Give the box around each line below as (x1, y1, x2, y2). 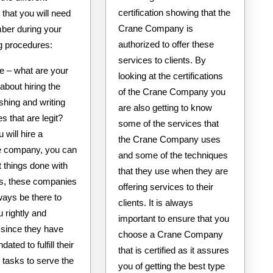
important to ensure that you (118, 213, 229, 224)
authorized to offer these (118, 38, 214, 49)
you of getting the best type (118, 260, 225, 271)
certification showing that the (118, 7, 230, 18)
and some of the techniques (118, 149, 228, 160)
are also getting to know (118, 102, 212, 113)
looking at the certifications (118, 70, 223, 81)
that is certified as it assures (118, 244, 229, 255)
